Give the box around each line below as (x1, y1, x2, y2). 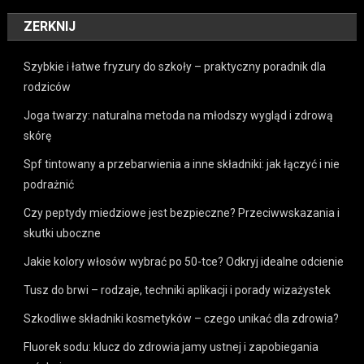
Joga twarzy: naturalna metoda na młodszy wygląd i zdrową (24, 108, 334, 122)
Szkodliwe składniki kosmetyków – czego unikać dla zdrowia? (24, 311, 340, 325)
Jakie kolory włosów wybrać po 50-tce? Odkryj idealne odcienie (24, 254, 344, 268)
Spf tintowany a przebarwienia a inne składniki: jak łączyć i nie (24, 157, 340, 171)
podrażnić (24, 177, 75, 191)
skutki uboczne (24, 226, 102, 240)
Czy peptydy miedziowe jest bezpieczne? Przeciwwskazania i (24, 206, 340, 219)
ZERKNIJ (24, 18, 76, 34)
